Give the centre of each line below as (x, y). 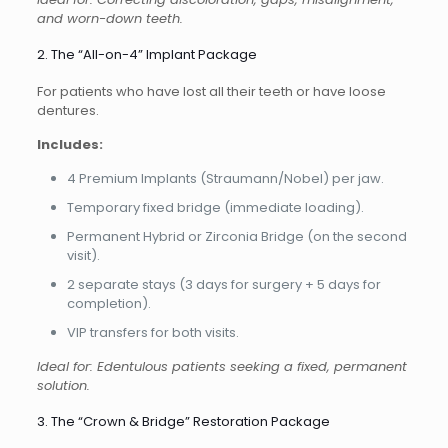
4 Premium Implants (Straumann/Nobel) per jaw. (225, 179)
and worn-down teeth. (109, 19)
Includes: (69, 145)
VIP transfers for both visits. (152, 333)
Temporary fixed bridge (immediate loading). (215, 208)
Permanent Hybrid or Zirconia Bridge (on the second (236, 237)
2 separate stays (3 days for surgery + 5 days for (223, 285)
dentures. (67, 111)
